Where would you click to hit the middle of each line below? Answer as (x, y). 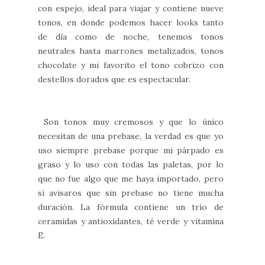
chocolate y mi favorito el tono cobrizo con (131, 65)
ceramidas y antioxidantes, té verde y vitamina (131, 221)
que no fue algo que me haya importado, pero (131, 178)
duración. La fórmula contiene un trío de (131, 207)
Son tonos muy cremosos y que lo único (131, 122)
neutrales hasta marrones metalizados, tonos (131, 51)
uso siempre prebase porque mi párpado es (131, 150)
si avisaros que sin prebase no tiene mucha (131, 193)
